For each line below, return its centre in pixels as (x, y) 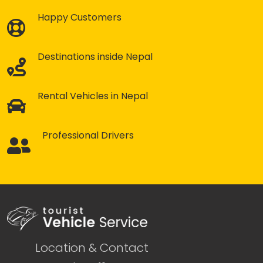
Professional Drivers (88, 136)
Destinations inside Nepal (95, 57)
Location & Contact (92, 248)
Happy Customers (80, 18)
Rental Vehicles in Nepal (93, 96)
